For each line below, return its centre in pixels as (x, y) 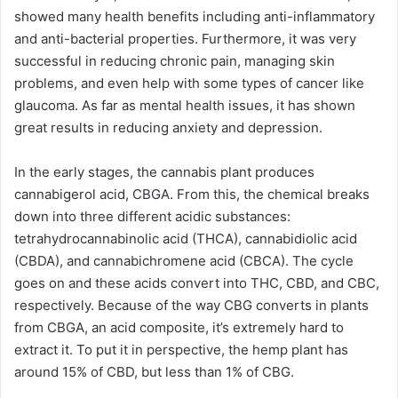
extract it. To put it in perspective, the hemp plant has (181, 350)
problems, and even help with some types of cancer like (189, 84)
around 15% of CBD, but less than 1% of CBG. (154, 372)
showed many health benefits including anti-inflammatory (195, 17)
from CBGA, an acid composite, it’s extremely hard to (179, 328)
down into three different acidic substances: (152, 217)
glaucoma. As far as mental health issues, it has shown (185, 106)
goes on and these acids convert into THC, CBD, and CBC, (197, 283)
